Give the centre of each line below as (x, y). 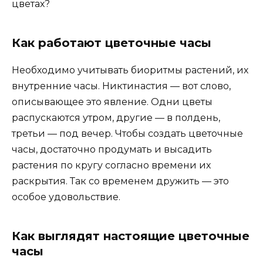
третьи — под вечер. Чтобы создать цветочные (127, 133)
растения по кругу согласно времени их (111, 165)
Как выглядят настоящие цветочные (131, 236)
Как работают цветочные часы (112, 43)
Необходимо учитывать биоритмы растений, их (130, 70)
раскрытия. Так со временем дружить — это (120, 181)
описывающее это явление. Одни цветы (112, 102)
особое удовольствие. (66, 197)
